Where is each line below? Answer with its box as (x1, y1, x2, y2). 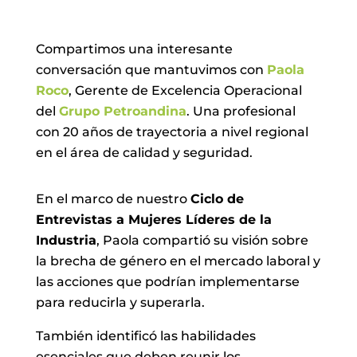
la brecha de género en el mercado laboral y (35, 253, 320, 269)
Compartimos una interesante (35, 41, 233, 57)
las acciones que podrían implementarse (35, 273, 300, 289)
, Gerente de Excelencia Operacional (68, 82, 302, 98)
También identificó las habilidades (35, 328, 256, 343)
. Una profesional (186, 103, 296, 119)
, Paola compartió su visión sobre (96, 232, 308, 248)
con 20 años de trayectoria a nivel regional (35, 124, 308, 139)
